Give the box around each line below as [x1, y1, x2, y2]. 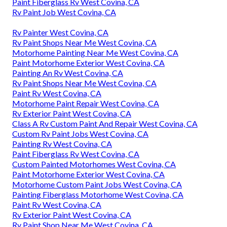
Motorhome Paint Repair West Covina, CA [12, 98, 159, 108]
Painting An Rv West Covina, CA [12, 67, 123, 78]
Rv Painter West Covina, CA [12, 27, 108, 37]
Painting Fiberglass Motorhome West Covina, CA [12, 189, 183, 199]
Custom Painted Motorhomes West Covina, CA [12, 159, 176, 169]
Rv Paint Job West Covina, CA [12, 7, 116, 17]
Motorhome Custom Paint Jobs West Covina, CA [12, 179, 182, 189]
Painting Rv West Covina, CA [12, 138, 112, 148]
